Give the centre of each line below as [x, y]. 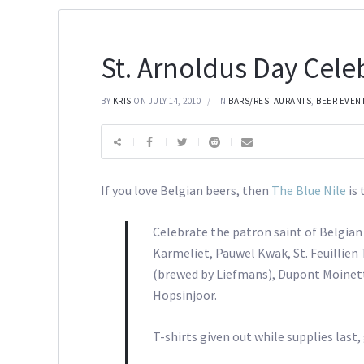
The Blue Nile [310, 191]
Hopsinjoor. [185, 295]
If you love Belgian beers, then [186, 191]
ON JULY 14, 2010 [167, 101]
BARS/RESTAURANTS [270, 101]
